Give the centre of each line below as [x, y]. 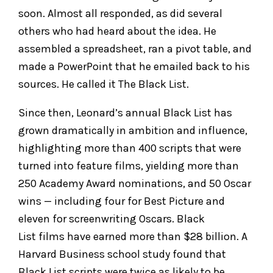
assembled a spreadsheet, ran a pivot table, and [135, 48]
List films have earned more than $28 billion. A [133, 236]
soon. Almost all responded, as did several [120, 13]
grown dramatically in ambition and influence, [133, 130]
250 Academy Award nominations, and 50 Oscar [135, 183]
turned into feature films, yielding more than [129, 165]
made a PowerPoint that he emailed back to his [134, 66]
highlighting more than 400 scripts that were [130, 148]
